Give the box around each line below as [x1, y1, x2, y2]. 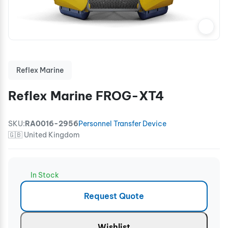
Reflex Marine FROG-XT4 [8, 88, 164, 103]
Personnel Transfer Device [78, 119, 166, 128]
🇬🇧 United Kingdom [8, 130, 80, 139]
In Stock [31, 170, 59, 180]
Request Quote [84, 190, 144, 201]
